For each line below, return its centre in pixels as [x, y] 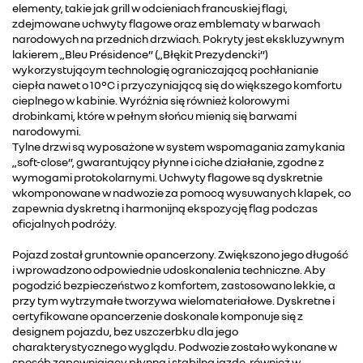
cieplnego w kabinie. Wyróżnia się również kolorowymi [151, 100]
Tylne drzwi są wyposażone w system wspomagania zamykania [179, 146]
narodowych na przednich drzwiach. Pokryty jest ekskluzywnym [178, 38]
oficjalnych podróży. [64, 223]
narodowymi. [47, 130]
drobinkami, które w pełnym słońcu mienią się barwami [154, 115]
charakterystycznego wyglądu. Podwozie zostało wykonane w [175, 346]
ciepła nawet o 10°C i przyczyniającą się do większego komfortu [177, 84]
